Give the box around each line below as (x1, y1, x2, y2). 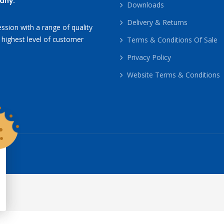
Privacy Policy (127, 52, 171, 62)
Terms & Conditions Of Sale (127, 35, 217, 44)
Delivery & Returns (127, 17, 187, 27)
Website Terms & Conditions (127, 70, 220, 79)
